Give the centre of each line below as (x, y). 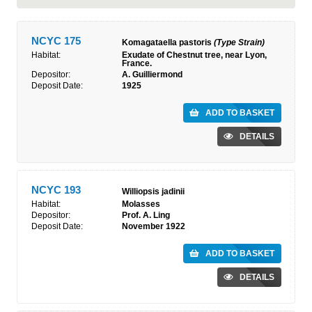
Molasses (141, 204)
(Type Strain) (239, 42)
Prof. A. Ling (146, 215)
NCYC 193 (56, 190)
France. (137, 63)
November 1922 (154, 226)
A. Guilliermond (152, 75)
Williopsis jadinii (153, 192)
